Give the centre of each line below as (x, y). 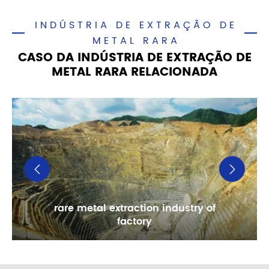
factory (134, 222)
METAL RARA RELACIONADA (134, 72)
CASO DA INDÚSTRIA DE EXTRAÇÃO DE (134, 58)
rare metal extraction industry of (134, 209)
